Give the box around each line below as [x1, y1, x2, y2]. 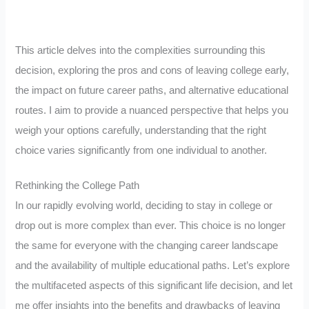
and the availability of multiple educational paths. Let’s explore [15, 259, 290, 271]
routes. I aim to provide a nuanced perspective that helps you [15, 105, 289, 117]
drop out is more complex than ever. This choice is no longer [15, 219, 286, 231]
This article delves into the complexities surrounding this [15, 45, 266, 57]
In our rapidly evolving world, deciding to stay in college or [15, 199, 273, 211]
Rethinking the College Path [15, 179, 140, 191]
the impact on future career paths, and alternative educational [15, 85, 289, 97]
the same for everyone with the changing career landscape [15, 239, 279, 251]
